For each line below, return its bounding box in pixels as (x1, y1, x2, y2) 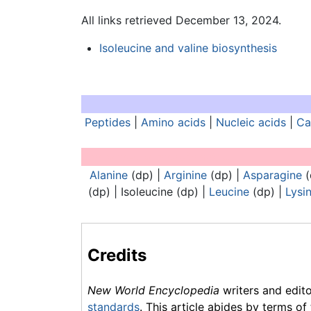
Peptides (84, 115, 131, 130)
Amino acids (140, 115, 205, 130)
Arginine (163, 168, 207, 183)
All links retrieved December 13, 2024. (81, 13, 281, 28)
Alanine (89, 168, 128, 183)
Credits (87, 245, 146, 266)
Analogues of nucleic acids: (82, 150, 230, 165)
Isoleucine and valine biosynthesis (99, 41, 277, 56)
